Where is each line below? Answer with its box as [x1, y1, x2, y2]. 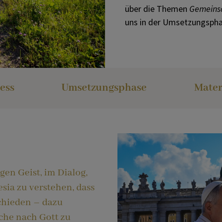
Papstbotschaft [39, 61, 119, 76]
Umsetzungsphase [61, 81, 147, 95]
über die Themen [124, 2, 189, 14]
